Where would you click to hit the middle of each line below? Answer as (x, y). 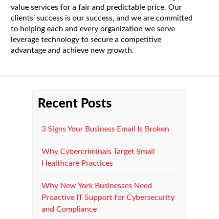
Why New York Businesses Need (97, 186)
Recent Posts (75, 103)
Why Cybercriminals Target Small (98, 151)
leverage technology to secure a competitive (86, 40)
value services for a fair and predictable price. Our (97, 8)
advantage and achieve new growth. (73, 51)
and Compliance (69, 209)
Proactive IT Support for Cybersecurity (108, 197)
